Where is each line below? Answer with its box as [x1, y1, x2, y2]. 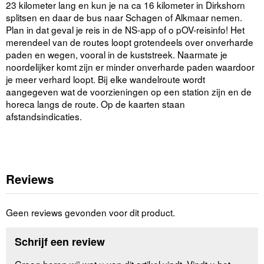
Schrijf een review [15, 234, 105, 250]
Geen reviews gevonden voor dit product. [6, 205, 175, 219]
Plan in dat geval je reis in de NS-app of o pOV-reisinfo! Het [6, 23, 245, 36]
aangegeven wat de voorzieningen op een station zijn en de [6, 85, 252, 98]
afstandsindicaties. [6, 110, 82, 123]
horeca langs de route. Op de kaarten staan [6, 97, 185, 110]
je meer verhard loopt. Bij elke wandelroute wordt [6, 72, 205, 85]
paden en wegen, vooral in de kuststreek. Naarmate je [6, 48, 227, 61]
